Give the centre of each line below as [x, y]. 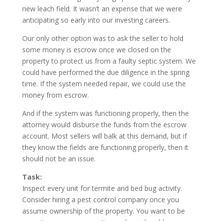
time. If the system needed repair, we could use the [104, 83]
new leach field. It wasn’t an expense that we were [102, 8]
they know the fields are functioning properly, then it [105, 147]
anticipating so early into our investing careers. [96, 20]
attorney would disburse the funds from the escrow [104, 124]
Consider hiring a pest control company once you [100, 199]
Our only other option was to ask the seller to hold [103, 38]
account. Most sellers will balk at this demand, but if [104, 136]
